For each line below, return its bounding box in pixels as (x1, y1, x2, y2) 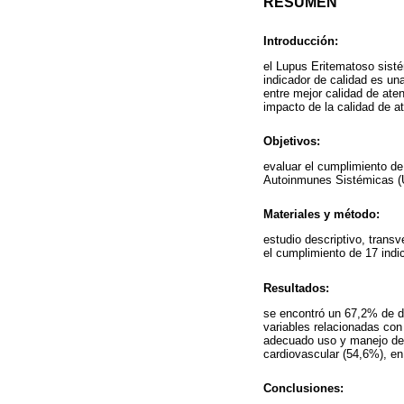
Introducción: (263, 33, 338, 48)
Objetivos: (263, 133, 320, 148)
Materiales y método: (263, 207, 380, 222)
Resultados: (263, 280, 329, 295)
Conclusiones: (263, 381, 344, 396)
